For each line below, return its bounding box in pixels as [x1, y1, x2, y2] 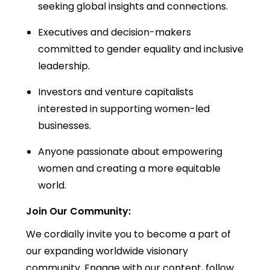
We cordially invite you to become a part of [25, 227, 231, 241]
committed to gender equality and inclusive [37, 42, 243, 56]
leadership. [37, 58, 90, 73]
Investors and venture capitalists [37, 84, 193, 99]
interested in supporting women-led [37, 101, 210, 116]
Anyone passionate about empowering [37, 144, 222, 159]
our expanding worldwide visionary [25, 243, 188, 258]
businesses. [37, 118, 91, 133]
